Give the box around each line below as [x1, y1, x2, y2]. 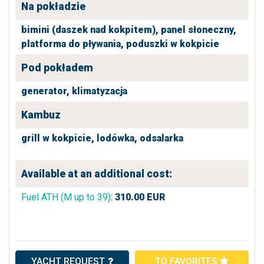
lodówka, [97, 132, 137, 144]
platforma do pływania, [21, 38, 124, 49]
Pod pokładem [21, 61, 93, 74]
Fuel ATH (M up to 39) [21, 191, 111, 203]
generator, [21, 85, 70, 97]
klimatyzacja [72, 85, 127, 97]
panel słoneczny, [161, 24, 236, 35]
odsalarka [140, 132, 183, 144]
